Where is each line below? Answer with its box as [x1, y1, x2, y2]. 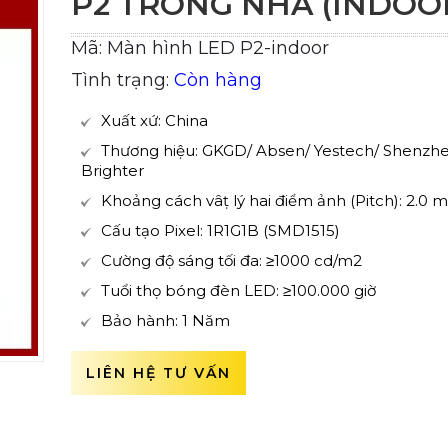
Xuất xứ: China [100, 111, 208, 130]
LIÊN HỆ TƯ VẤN [85, 364, 231, 382]
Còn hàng [173, 69, 262, 91]
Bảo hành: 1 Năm [100, 311, 230, 330]
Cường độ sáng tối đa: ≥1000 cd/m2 [100, 251, 362, 270]
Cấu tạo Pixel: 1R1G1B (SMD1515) [100, 221, 340, 240]
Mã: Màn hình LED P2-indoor [70, 37, 329, 59]
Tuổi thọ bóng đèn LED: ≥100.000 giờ [100, 281, 376, 300]
